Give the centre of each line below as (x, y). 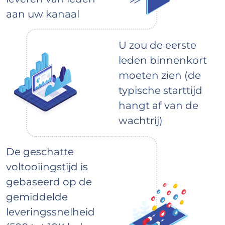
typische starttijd (160, 91)
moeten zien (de (160, 76)
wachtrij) (141, 121)
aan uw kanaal (43, 14)
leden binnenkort (163, 61)
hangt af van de (158, 106)
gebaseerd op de (49, 182)
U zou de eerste (157, 45)
